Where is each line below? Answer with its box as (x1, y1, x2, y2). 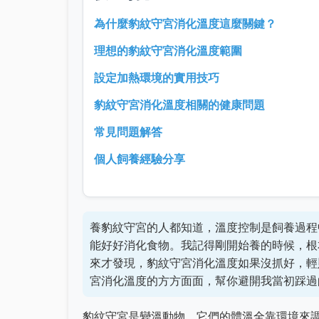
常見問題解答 (94, 125, 162, 139)
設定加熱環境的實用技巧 (94, 70, 219, 85)
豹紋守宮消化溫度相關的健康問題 (94, 98, 265, 112)
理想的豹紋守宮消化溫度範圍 (94, 43, 242, 58)
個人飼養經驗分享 (94, 152, 185, 166)
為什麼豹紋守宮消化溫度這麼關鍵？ (94, 16, 276, 31)
